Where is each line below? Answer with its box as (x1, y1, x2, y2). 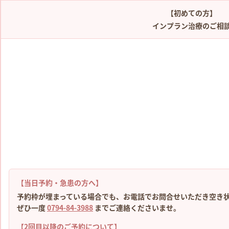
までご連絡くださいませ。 (93, 202, 180, 213)
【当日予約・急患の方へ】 (17, 177, 103, 188)
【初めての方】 (167, 8, 217, 18)
